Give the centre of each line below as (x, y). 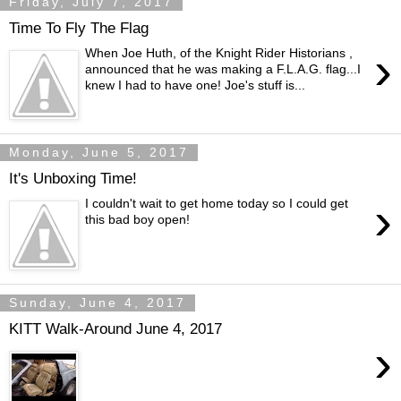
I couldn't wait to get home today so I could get (217, 204)
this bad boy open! (138, 220)
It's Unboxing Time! (73, 178)
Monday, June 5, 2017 (99, 153)
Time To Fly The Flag (79, 27)
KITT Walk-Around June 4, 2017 (115, 328)
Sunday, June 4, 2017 (98, 303)
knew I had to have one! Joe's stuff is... (196, 85)
